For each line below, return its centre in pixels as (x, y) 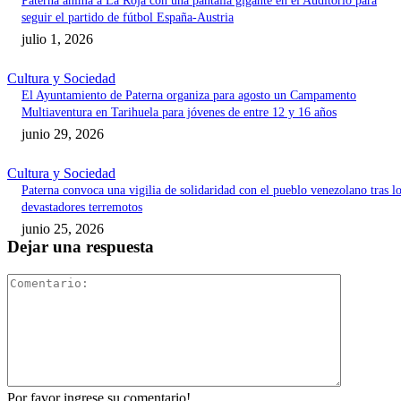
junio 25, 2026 (63, 229)
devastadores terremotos (82, 208)
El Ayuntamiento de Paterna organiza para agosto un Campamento (189, 96)
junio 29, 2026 (63, 134)
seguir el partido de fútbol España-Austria (128, 18)
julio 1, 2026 (57, 39)
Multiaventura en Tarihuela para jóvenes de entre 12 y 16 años (179, 113)
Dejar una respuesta (81, 247)
